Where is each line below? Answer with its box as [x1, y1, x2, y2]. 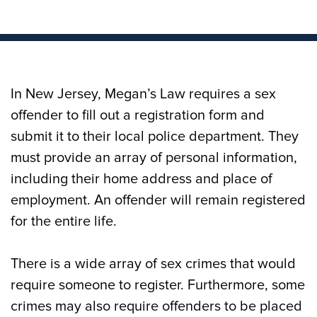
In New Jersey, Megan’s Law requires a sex [11, 86, 276, 103]
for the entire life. [11, 213, 117, 230]
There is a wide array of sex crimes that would [11, 255, 296, 272]
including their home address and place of [11, 171, 272, 188]
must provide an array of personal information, [11, 149, 297, 166]
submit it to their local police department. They [11, 128, 299, 145]
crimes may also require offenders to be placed [11, 298, 302, 315]
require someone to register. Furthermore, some [11, 277, 305, 294]
